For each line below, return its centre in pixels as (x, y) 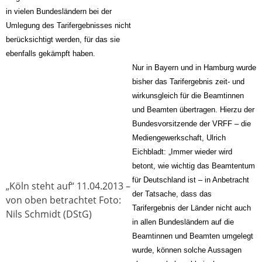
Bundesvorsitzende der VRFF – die (192, 123)
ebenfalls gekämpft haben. (51, 53)
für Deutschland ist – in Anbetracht (191, 180)
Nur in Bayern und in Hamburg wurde (194, 67)
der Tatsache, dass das (172, 194)
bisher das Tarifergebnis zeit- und (188, 81)
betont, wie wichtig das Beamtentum (194, 166)
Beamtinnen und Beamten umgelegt (193, 236)
